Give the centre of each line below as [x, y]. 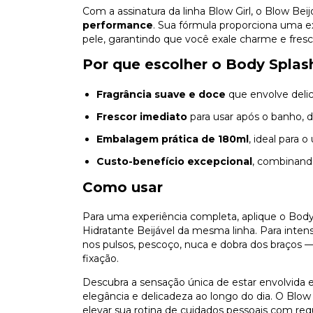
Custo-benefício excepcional [174, 162]
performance [118, 26]
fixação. [101, 259]
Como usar [123, 188]
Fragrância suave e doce [161, 95]
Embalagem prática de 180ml [173, 139]
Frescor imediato [142, 117]
